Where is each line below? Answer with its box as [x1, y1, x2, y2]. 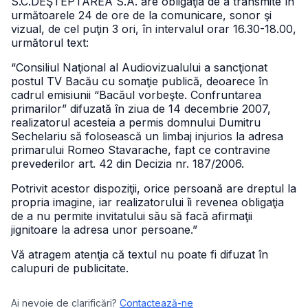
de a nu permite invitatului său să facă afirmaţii [11, 209, 252, 223]
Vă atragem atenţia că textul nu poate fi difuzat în [11, 247, 268, 261]
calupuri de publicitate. [11, 261, 129, 275]
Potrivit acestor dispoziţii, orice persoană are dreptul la [11, 181, 296, 195]
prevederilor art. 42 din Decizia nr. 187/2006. [11, 157, 244, 170]
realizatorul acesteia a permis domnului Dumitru [11, 115, 261, 129]
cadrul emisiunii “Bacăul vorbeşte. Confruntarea [11, 88, 261, 102]
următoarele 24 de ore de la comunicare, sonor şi [11, 8, 272, 22]
